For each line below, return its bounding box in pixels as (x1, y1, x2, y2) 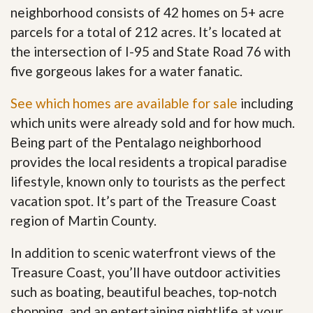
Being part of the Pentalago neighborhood (10, 134, 261, 151)
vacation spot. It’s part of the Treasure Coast (10, 193, 277, 210)
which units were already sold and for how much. (10, 115, 295, 131)
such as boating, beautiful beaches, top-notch (10, 284, 277, 300)
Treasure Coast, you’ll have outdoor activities (10, 264, 281, 281)
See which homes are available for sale (10, 95, 238, 112)
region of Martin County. (10, 212, 156, 229)
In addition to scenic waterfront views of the (10, 245, 276, 261)
